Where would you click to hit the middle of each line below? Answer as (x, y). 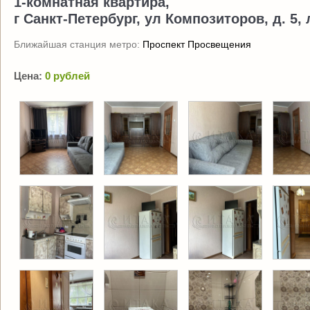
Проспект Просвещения (197, 44)
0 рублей (67, 76)
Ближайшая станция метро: (78, 44)
